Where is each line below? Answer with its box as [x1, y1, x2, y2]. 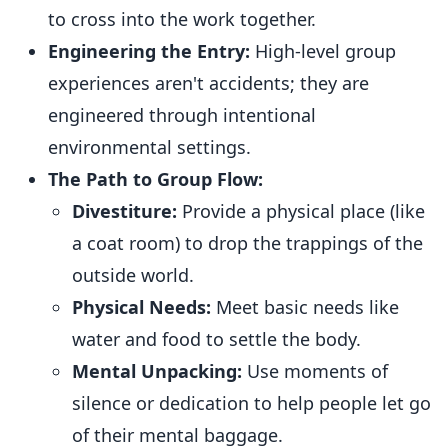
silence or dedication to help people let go [72, 391, 431, 415]
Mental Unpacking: [72, 359, 242, 383]
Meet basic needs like [211, 295, 399, 319]
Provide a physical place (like [177, 199, 425, 223]
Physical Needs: [72, 295, 211, 319]
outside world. [72, 263, 194, 287]
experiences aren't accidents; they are [48, 71, 369, 95]
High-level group [250, 39, 396, 63]
